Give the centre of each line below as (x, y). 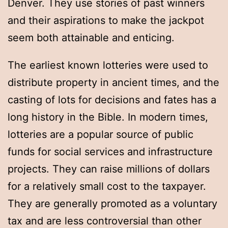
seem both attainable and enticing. (91, 38)
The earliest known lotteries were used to (108, 65)
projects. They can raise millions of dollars (109, 169)
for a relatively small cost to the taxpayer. (107, 187)
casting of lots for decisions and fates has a (112, 100)
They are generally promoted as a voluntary (112, 204)
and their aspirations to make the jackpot (106, 21)
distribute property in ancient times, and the (113, 83)
